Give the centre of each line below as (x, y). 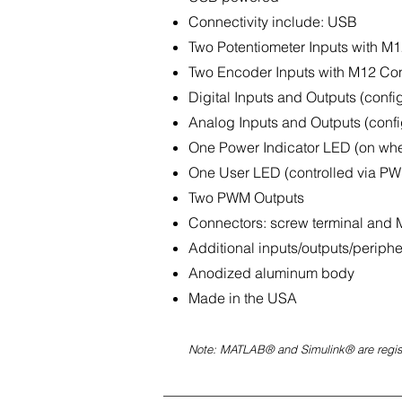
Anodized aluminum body (271, 273)
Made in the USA (243, 298)
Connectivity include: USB (273, 22)
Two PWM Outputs (246, 197)
